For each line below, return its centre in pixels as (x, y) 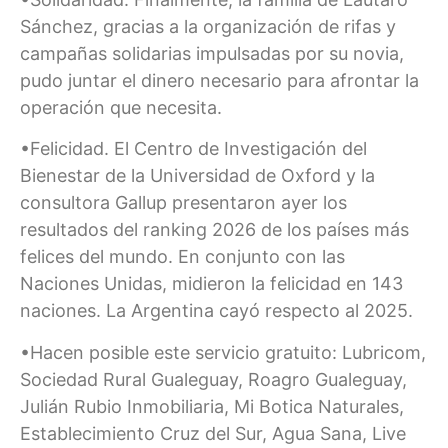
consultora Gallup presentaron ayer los (183, 203)
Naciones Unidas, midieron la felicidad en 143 (211, 284)
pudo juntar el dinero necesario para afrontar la (219, 80)
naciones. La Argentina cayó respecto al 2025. (216, 311)
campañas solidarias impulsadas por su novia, (212, 53)
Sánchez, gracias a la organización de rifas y (208, 26)
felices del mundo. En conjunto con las (182, 257)
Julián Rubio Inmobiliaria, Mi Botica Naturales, (212, 406)
